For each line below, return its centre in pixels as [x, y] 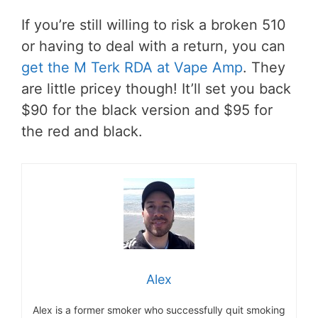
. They [264, 68]
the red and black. [82, 132]
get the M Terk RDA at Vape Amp [132, 68]
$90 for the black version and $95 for [147, 110]
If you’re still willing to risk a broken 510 [154, 25]
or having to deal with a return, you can [153, 46]
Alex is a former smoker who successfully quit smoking [159, 310]
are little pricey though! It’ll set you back [156, 89]
